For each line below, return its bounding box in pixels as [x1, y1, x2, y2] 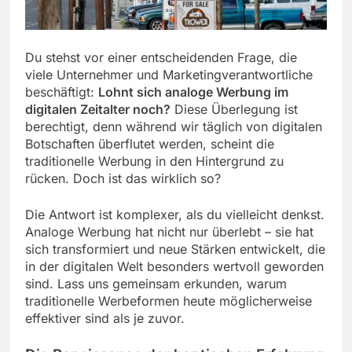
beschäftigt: [25, 83, 98, 100]
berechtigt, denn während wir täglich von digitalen [25, 118, 322, 134]
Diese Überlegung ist [170, 101, 298, 117]
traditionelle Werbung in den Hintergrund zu [25, 152, 284, 169]
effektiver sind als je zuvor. [25, 310, 185, 326]
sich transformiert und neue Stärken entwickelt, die [25, 240, 325, 257]
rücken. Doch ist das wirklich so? [25, 170, 221, 186]
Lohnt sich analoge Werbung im [98, 83, 288, 100]
